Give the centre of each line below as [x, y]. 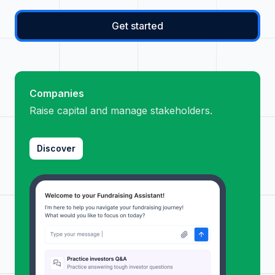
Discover [56, 148]
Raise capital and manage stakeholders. [121, 110]
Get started [137, 26]
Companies [57, 93]
